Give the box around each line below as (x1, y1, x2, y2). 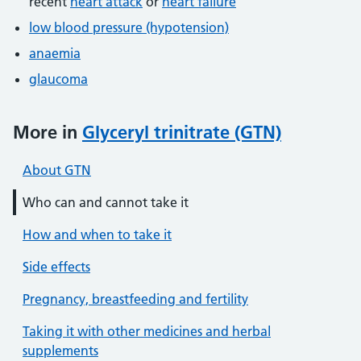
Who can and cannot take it (23, 194, 189, 210)
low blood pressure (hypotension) (29, 19, 229, 35)
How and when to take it (23, 226, 172, 243)
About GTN (23, 162, 91, 178)
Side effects (23, 259, 90, 275)
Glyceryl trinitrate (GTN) (82, 121, 281, 143)
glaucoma (29, 71, 88, 87)
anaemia (29, 45, 81, 61)
